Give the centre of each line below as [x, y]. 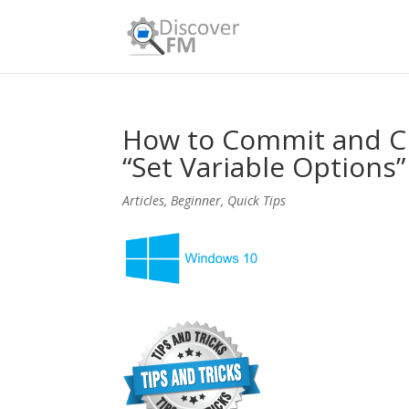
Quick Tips [257, 200]
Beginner [196, 200]
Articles [144, 200]
